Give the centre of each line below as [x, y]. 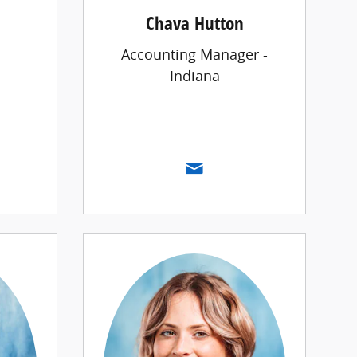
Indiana [194, 75]
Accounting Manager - [194, 54]
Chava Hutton [194, 24]
